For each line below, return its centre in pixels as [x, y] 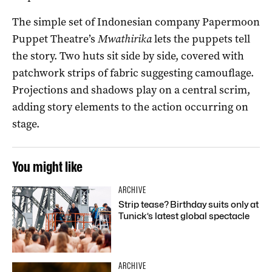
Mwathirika [124, 39]
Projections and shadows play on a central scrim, [131, 90]
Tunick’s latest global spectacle [184, 216]
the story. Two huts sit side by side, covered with [128, 56]
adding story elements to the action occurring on [130, 107]
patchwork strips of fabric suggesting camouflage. [133, 73]
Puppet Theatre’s [54, 39]
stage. [26, 124]
